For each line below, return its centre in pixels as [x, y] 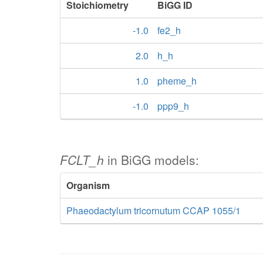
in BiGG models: [151, 160]
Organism [88, 185]
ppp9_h [173, 106]
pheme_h [177, 81]
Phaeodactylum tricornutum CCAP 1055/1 [154, 210]
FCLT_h [82, 160]
